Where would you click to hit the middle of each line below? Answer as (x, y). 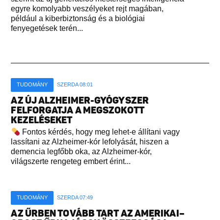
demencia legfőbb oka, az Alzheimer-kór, (82, 152)
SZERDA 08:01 (75, 85)
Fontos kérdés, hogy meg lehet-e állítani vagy (100, 132)
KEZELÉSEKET (42, 120)
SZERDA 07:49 (75, 198)
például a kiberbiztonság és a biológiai (78, 19)
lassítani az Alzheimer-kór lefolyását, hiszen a (90, 142)
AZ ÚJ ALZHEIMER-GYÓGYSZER (80, 101)
